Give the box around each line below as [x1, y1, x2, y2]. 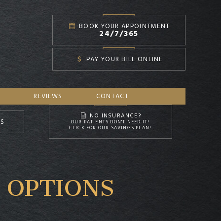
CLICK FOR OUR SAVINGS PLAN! [69, 124, 152, 132]
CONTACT [96, 91, 129, 102]
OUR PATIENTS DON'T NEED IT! [71, 118, 150, 126]
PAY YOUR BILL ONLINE [84, 54, 163, 65]
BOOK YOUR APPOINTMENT [76, 21, 170, 32]
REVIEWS [34, 91, 63, 102]
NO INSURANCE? [87, 111, 141, 120]
